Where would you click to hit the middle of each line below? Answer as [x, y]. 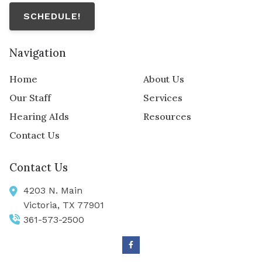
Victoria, [43, 205]
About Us [163, 79]
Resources [167, 117]
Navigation [38, 53]
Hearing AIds [39, 117]
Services [163, 98]
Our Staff [30, 98]
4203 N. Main [53, 190]
